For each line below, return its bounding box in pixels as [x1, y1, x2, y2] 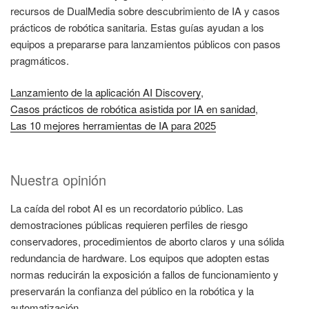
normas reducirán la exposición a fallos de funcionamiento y [10, 266, 279, 281]
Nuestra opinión [10, 169, 106, 190]
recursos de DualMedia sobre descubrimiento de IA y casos [10, 3, 280, 18]
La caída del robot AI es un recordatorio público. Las [10, 200, 243, 215]
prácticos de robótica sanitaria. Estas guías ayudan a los [10, 19, 264, 34]
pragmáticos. [10, 52, 69, 68]
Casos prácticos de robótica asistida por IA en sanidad [10, 101, 255, 117]
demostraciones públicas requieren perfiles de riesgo [10, 217, 248, 232]
